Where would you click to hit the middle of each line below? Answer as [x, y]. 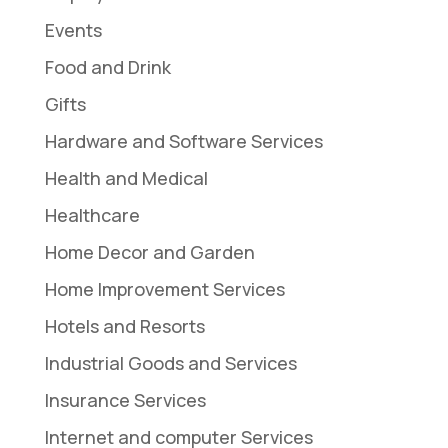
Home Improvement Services [164, 288]
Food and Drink [107, 66]
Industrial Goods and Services [170, 362]
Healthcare [92, 214]
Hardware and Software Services [183, 140]
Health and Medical [126, 177]
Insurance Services [125, 399]
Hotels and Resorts [124, 325]
